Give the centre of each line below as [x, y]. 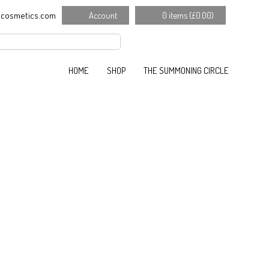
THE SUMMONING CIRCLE [186, 70]
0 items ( [177, 15]
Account [103, 15]
